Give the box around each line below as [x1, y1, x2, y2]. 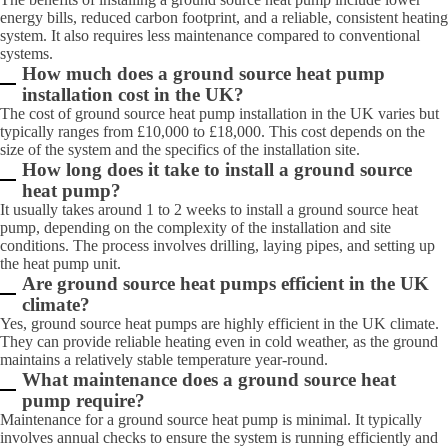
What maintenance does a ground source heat [22, 369, 397, 390]
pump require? [22, 390, 146, 411]
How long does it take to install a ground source [22, 159, 413, 180]
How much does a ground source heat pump [22, 63, 386, 84]
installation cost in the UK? [22, 84, 245, 105]
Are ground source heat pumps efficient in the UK [22, 273, 430, 294]
